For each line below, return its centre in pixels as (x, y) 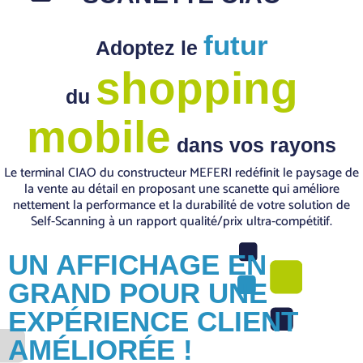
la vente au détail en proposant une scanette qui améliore (181, 190)
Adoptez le (149, 48)
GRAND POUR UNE (138, 293)
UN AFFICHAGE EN (137, 264)
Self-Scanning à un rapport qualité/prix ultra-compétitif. (181, 222)
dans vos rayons (254, 145)
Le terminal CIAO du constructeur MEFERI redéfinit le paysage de (181, 173)
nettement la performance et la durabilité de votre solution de (181, 206)
